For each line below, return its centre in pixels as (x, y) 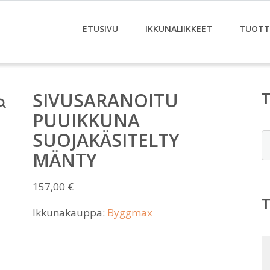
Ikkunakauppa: (70, 212)
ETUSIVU (100, 29)
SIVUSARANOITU (105, 100)
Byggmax (130, 212)
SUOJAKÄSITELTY (106, 140)
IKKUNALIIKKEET (179, 29)
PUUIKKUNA (86, 120)
